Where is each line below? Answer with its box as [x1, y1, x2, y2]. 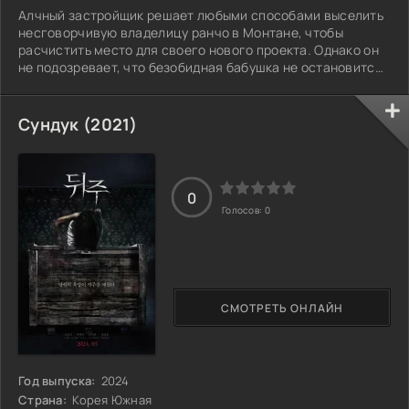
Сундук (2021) [18, 112, 138, 135]
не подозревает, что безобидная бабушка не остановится [18, 58, 383, 76]
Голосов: [222, 204, 265, 217]
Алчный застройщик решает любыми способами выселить [18, 5, 383, 24]
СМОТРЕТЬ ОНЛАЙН [221, 299, 343, 316]
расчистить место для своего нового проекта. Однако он [18, 40, 379, 58]
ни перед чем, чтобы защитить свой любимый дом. [18, 75, 335, 93]
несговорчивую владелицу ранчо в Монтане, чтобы [18, 23, 343, 41]
